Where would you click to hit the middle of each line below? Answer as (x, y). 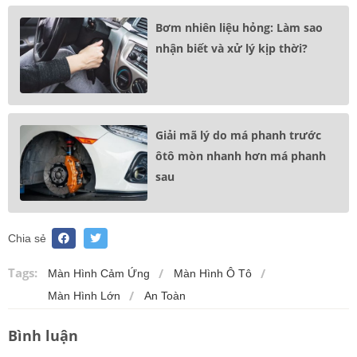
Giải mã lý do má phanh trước (238, 135)
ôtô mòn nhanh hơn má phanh (241, 155)
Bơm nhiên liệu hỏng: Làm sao (239, 27)
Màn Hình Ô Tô (213, 273)
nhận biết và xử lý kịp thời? (231, 48)
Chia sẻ (27, 238)
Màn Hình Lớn (84, 295)
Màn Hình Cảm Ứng (99, 273)
